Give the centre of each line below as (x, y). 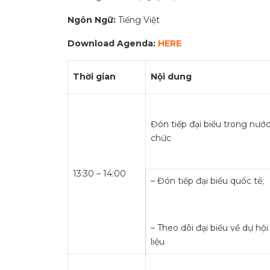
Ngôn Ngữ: (93, 20)
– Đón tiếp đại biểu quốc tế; (207, 181)
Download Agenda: (113, 43)
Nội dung (171, 77)
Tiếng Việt (139, 20)
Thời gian (94, 77)
